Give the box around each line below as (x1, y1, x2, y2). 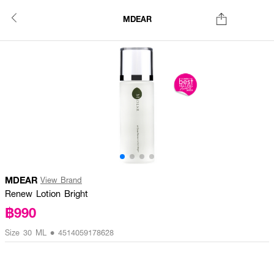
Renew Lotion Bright (5, 187, 88, 199)
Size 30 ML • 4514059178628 (5, 227, 114, 238)
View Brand (40, 174, 82, 185)
